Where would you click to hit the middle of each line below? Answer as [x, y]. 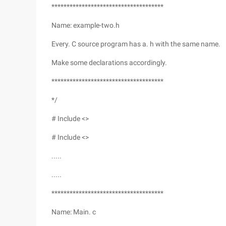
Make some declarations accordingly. [109, 63]
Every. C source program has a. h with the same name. [136, 44]
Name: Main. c [74, 212]
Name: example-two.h [86, 25]
